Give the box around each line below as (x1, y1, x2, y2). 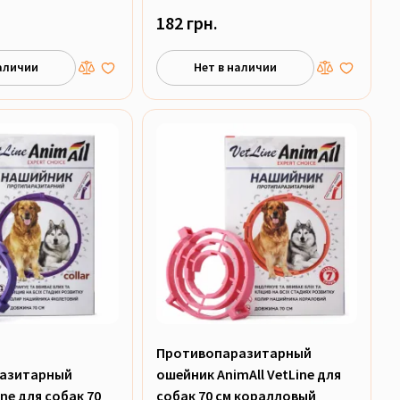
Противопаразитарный (155, 343, 312, 362)
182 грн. (155, 11, 218, 34)
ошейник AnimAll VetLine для (155, 364, 341, 383)
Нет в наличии (193, 59, 277, 75)
